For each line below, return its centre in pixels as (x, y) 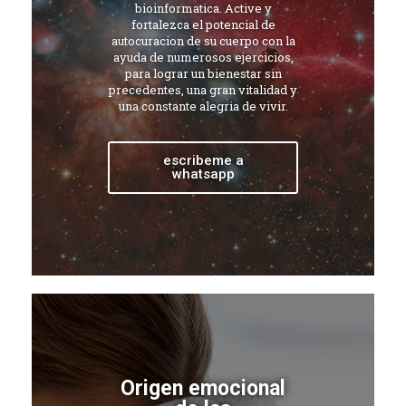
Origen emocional (203, 389)
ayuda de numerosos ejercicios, (203, 58)
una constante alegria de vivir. (203, 106)
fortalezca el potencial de (203, 25)
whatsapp (203, 174)
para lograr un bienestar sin (203, 74)
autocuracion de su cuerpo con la (203, 41)
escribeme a (203, 161)
